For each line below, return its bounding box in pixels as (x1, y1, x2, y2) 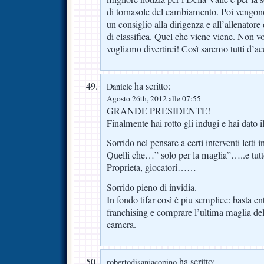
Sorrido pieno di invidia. (107, 181, 197, 194)
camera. (107, 218, 136, 232)
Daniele (107, 80, 132, 92)
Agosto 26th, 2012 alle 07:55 (107, 93, 201, 104)
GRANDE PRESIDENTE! (107, 104, 210, 117)
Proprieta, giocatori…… (107, 161, 196, 174)
